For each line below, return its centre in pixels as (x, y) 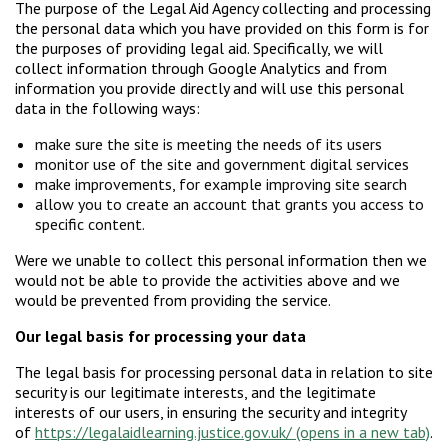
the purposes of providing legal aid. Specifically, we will (199, 48)
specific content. (91, 224)
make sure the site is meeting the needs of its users (210, 144)
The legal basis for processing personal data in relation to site (224, 372)
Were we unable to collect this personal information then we (221, 260)
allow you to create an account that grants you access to (229, 204)
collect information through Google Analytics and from (201, 68)
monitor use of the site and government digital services (224, 164)
